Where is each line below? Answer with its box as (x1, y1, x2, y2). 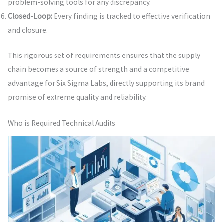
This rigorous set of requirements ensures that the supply (7, 51, 200, 60)
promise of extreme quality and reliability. (7, 92, 147, 102)
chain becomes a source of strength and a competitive (7, 64, 189, 74)
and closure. (7, 25, 48, 35)
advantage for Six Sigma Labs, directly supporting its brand (7, 78, 205, 88)
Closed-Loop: (7, 11, 52, 21)
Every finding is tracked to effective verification (52, 11, 210, 21)
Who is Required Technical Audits (7, 118, 115, 128)
